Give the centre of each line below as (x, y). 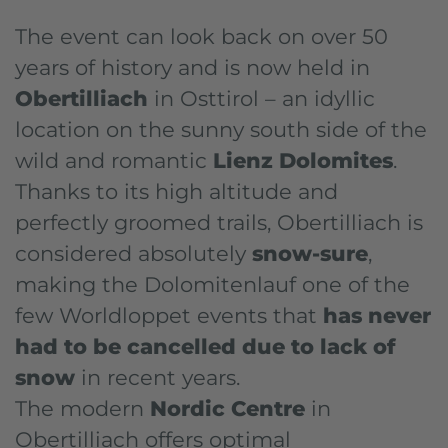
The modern (82, 408)
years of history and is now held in (192, 67)
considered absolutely (133, 253)
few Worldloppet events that (169, 315)
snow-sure (310, 253)
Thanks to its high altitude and (176, 191)
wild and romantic (114, 160)
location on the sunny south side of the (221, 129)
